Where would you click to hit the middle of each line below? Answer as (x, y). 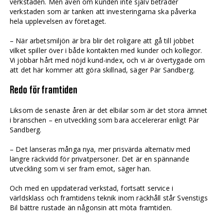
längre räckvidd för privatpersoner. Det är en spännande (100, 159)
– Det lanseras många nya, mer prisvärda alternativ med (100, 149)
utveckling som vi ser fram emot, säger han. (81, 168)
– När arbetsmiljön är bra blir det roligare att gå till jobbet (102, 40)
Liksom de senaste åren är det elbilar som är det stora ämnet (109, 110)
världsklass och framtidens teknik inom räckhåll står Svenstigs (109, 198)
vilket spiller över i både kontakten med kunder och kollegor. (106, 50)
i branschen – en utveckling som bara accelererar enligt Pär (105, 120)
